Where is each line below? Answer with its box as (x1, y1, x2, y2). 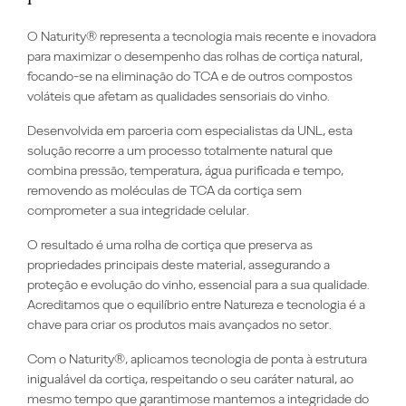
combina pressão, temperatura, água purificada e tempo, (27, 162, 343, 179)
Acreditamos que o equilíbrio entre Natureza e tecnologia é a (27, 296, 365, 314)
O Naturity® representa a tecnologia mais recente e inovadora (27, 28, 376, 45)
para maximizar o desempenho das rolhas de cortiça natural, (27, 48, 362, 65)
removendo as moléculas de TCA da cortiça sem (27, 182, 302, 199)
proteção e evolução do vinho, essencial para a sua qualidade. (27, 276, 370, 294)
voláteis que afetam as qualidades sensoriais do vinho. (27, 88, 330, 105)
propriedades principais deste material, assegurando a (27, 256, 330, 274)
